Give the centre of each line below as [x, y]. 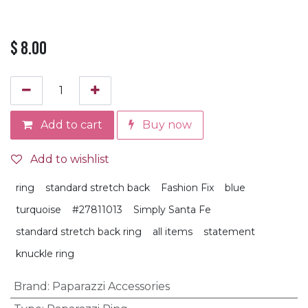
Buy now [166, 124]
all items [173, 231]
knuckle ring [45, 253]
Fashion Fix [187, 187]
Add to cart [70, 124]
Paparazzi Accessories [111, 286]
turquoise [38, 209]
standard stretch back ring [79, 231]
